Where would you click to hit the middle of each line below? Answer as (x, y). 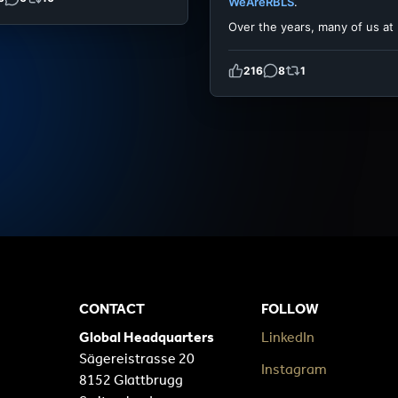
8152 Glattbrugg (131, 380)
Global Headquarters (147, 338)
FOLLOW (291, 309)
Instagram (295, 370)
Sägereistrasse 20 (137, 359)
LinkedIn (288, 338)
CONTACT (112, 309)
